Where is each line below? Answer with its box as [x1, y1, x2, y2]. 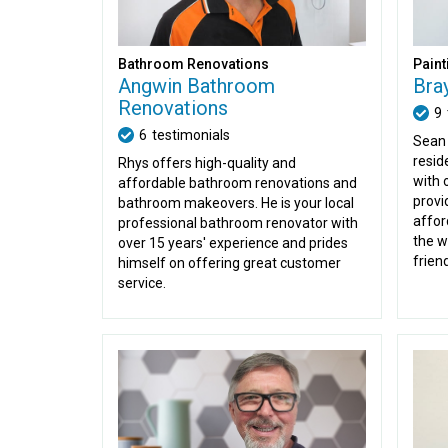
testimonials [152, 127, 230, 143]
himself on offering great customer [118, 255, 341, 271]
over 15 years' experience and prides [118, 235, 348, 251]
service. [118, 275, 166, 291]
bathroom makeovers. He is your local [118, 195, 354, 211]
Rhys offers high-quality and [118, 155, 296, 171]
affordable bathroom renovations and [118, 175, 357, 191]
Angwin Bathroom [118, 74, 275, 98]
